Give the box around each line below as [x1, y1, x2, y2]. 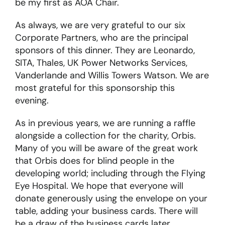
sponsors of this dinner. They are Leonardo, [15, 44, 195, 57]
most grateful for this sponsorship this [15, 82, 175, 94]
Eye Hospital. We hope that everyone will [15, 180, 183, 192]
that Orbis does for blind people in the [15, 155, 174, 167]
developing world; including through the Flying [15, 167, 205, 180]
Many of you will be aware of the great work [15, 142, 198, 155]
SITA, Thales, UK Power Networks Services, [15, 57, 187, 69]
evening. [15, 94, 49, 107]
